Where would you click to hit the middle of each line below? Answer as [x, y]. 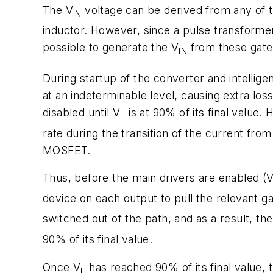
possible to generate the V [111, 48]
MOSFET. [67, 150]
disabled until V [82, 113]
